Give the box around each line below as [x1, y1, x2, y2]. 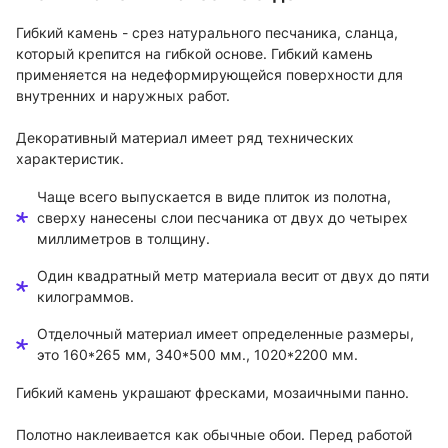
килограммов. [37, 288, 134, 306]
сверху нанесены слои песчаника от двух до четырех [37, 209, 408, 227]
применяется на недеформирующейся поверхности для [16, 66, 403, 84]
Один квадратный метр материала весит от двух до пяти [37, 267, 429, 285]
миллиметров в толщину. [37, 230, 210, 248]
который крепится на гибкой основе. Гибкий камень [16, 45, 373, 63]
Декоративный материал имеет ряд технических [16, 129, 354, 147]
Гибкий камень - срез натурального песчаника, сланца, [16, 24, 398, 42]
